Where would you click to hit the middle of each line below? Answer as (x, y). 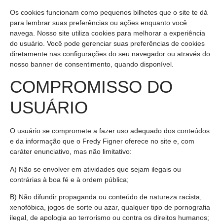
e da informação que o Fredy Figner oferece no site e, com (102, 141)
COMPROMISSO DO (91, 87)
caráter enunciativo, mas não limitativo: (71, 152)
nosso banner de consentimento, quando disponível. (92, 64)
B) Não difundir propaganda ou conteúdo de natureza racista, (106, 197)
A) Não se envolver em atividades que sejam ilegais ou (95, 169)
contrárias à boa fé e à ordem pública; (69, 179)
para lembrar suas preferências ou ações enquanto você (98, 22)
